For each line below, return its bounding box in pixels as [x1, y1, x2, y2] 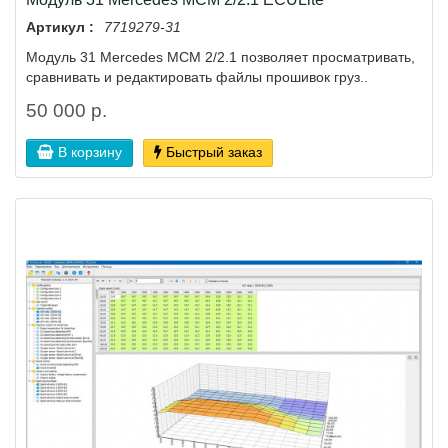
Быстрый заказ [166, 143, 262, 160]
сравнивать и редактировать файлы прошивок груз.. [26, 68, 368, 85]
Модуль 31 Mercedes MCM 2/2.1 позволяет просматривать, [26, 48, 415, 65]
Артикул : [26, 18, 94, 35]
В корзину [58, 143, 122, 160]
